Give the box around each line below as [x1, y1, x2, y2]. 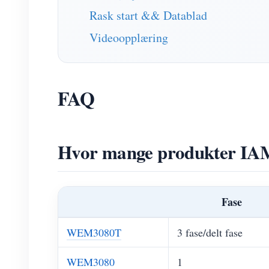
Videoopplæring [89, 29, 168, 46]
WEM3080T [67, 225, 121, 240]
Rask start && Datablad [89, 7, 207, 23]
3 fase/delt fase [177, 225, 243, 240]
